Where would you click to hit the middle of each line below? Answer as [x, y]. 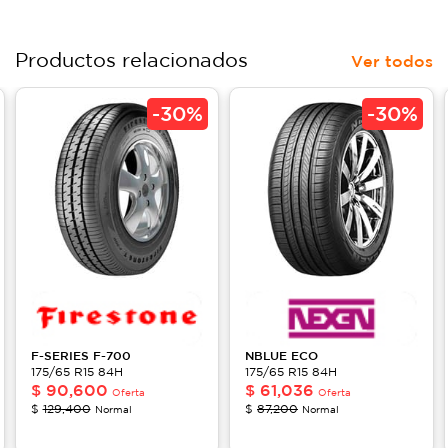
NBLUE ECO [281, 355]
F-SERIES [61, 355]
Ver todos [392, 60]
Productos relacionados [131, 59]
